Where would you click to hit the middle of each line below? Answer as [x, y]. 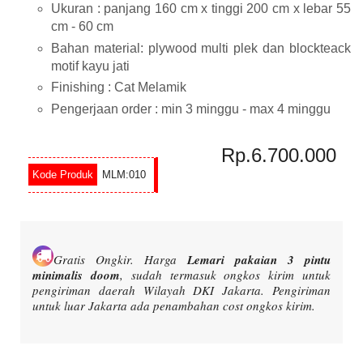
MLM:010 [122, 175]
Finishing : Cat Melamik [119, 88]
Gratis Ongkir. [99, 259]
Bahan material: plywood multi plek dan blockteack [201, 48]
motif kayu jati [90, 66]
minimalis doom [76, 275]
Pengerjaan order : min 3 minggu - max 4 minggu [191, 109]
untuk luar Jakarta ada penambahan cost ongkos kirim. [174, 305]
